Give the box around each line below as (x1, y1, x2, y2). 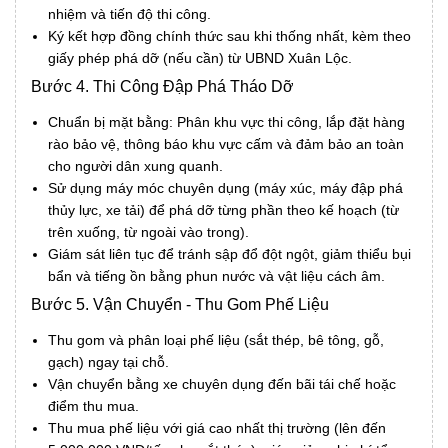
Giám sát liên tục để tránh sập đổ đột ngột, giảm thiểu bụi (48, 246, 411, 263)
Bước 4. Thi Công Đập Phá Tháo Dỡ (31, 78, 294, 96)
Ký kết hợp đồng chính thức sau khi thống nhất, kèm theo (48, 28, 411, 45)
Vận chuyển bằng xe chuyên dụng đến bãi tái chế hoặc (48, 376, 396, 393)
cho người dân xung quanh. (48, 158, 223, 175)
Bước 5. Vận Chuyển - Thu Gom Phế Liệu (31, 296, 329, 314)
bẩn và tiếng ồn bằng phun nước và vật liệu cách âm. (48, 268, 385, 285)
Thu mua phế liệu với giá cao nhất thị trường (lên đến (48, 420, 386, 437)
